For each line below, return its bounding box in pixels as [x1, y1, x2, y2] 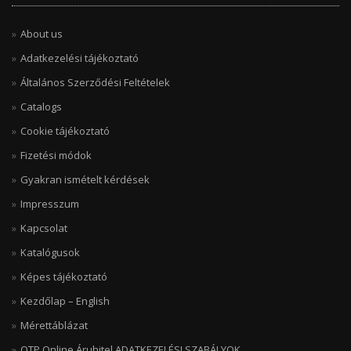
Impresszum [20, 197, 79, 211]
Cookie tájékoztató [20, 124, 110, 138]
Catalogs [20, 100, 62, 114]
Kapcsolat [20, 221, 67, 235]
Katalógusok [20, 245, 80, 259]
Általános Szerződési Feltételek [20, 75, 170, 89]
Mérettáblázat [20, 318, 88, 332]
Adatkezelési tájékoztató [20, 51, 139, 65]
